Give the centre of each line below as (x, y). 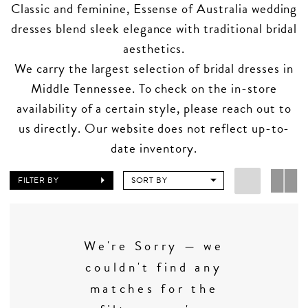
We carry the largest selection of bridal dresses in (154, 68)
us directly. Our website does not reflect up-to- (154, 128)
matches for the (154, 289)
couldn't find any (154, 267)
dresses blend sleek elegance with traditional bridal (154, 28)
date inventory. (154, 148)
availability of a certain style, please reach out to (154, 108)
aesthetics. (154, 48)
